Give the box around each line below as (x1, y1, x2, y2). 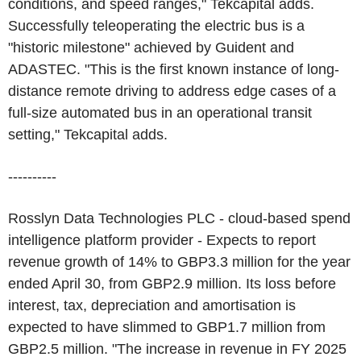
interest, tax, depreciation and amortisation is (8, 297, 296, 313)
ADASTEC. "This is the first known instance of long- (8, 61, 339, 77)
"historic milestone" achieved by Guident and (8, 39, 294, 56)
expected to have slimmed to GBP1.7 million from (8, 319, 326, 335)
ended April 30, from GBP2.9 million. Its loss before (8, 276, 336, 292)
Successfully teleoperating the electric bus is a (8, 18, 305, 34)
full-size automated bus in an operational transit (8, 105, 312, 121)
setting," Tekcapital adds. (8, 127, 168, 143)
